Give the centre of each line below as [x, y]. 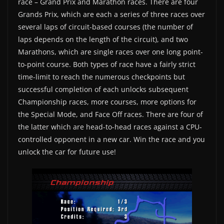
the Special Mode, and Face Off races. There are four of [110, 114]
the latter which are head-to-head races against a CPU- [110, 126]
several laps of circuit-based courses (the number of [105, 26]
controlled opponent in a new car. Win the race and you [111, 139]
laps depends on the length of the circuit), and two [103, 39]
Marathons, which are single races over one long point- [110, 51]
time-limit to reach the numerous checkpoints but [101, 76]
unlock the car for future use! [67, 151]
